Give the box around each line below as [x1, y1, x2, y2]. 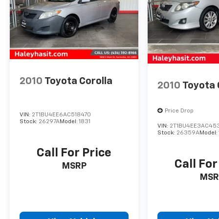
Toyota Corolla [44, 76, 112, 87]
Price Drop [165, 108, 194, 114]
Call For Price [37, 147, 112, 159]
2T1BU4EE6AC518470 [32, 111, 91, 118]
